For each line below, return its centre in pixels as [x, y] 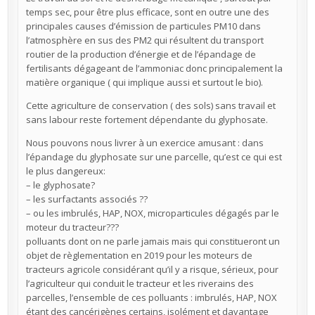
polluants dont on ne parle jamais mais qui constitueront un [153, 242]
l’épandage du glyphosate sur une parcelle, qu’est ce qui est [154, 157]
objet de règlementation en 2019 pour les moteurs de [139, 256]
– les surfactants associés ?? [86, 199]
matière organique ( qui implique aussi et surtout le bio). [144, 83]
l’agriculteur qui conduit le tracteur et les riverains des [140, 284]
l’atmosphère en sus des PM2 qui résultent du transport [144, 40]
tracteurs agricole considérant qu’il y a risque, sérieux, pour [152, 270]
